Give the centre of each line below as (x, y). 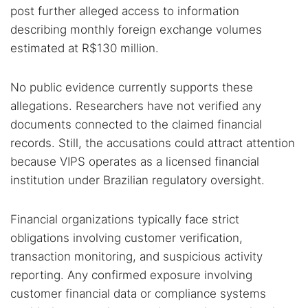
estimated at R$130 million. (85, 48)
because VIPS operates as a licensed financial (135, 162)
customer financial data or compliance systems (138, 294)
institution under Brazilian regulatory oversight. (137, 180)
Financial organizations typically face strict (125, 219)
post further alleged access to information (125, 11)
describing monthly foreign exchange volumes (136, 30)
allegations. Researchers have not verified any (136, 106)
